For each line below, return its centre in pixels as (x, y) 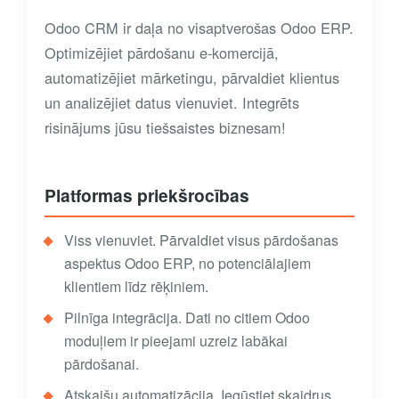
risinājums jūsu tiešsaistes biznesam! (165, 127)
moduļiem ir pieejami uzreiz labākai (176, 340)
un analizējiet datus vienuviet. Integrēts (172, 102)
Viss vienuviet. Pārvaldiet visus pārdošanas (201, 240)
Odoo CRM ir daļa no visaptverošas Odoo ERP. (199, 27)
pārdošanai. (102, 363)
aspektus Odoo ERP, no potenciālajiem (187, 263)
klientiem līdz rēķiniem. (136, 286)
